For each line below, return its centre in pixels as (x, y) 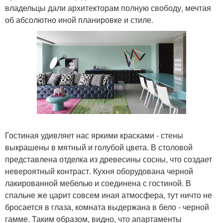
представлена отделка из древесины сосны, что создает (109, 159)
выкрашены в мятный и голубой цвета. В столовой (99, 147)
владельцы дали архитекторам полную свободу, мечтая (108, 8)
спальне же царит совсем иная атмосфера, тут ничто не (109, 195)
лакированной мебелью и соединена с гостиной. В (98, 183)
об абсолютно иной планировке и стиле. (79, 20)
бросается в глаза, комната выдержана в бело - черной (107, 207)
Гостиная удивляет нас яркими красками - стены (94, 135)
